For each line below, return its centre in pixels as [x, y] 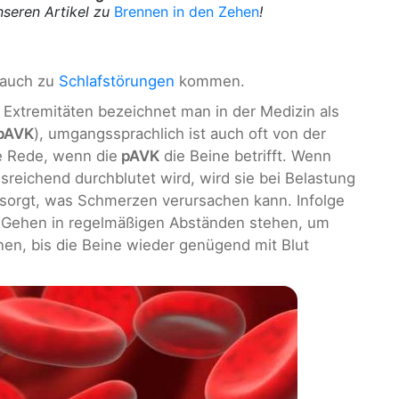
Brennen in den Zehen [187, 12]
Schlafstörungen [117, 81]
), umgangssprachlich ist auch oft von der [180, 133]
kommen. [210, 81]
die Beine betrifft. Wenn [245, 155]
